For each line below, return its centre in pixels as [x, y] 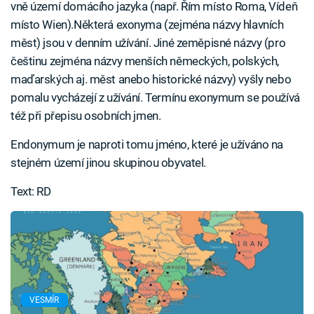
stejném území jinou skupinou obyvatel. [108, 163]
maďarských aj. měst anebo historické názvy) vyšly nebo [151, 79]
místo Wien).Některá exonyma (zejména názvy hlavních [147, 25]
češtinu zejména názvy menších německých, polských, [145, 61]
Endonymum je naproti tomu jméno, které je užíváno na [147, 144]
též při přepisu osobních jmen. [86, 116]
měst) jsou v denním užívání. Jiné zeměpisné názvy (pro [148, 43]
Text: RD [31, 191]
